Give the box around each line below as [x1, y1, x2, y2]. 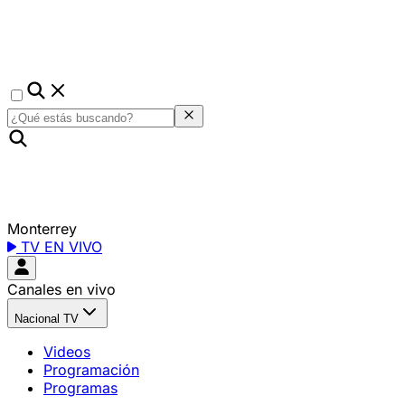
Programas [43, 379, 118, 397]
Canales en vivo [7, 280, 116, 298]
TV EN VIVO [16, 238, 102, 256]
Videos [43, 343, 90, 361]
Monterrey [7, 220, 77, 238]
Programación [43, 361, 139, 379]
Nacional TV [14, 312, 79, 325]
